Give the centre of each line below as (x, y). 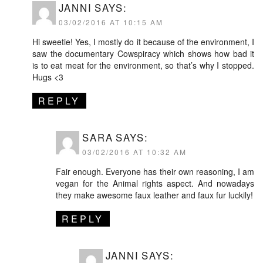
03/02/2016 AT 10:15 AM (111, 22)
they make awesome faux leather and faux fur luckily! (154, 195)
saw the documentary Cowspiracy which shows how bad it (143, 53)
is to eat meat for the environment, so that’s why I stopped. (143, 65)
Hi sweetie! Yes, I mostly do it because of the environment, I (143, 41)
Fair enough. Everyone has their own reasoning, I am (155, 171)
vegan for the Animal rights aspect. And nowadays (155, 183)
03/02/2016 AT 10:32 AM (134, 151)
